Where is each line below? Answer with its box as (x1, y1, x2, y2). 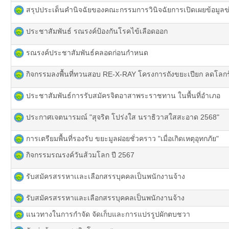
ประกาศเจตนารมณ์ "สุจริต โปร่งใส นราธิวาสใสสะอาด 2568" (26, 113, 219, 121)
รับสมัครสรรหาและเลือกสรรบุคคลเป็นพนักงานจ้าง (26, 194, 185, 202)
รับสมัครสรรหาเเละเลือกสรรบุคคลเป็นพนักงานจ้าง (24, 172, 185, 180)
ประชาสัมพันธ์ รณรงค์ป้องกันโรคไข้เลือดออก (26, 27, 168, 35)
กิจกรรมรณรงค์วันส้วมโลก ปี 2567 (26, 151, 134, 159)
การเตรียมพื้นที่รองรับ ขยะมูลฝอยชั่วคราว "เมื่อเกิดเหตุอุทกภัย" (26, 134, 219, 143)
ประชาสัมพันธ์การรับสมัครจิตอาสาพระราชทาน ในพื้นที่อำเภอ (24, 91, 220, 100)
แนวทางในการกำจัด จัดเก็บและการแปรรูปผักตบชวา (26, 210, 190, 218)
